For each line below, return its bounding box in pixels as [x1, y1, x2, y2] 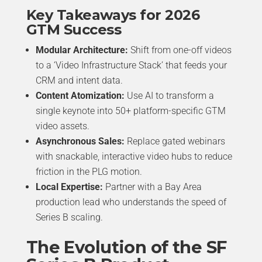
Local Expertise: [35, 181, 103, 193]
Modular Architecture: [35, 44, 128, 56]
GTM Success [26, 21, 122, 39]
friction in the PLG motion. [35, 166, 142, 178]
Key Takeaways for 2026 [26, 6, 200, 24]
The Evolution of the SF [26, 237, 227, 258]
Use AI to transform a [124, 90, 214, 102]
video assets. [35, 120, 89, 132]
